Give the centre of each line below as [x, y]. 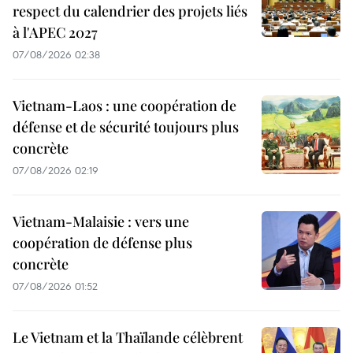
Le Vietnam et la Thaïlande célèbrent [128, 338]
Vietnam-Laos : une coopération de [124, 106]
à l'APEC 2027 [55, 33]
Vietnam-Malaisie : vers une [101, 222]
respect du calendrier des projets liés [130, 11]
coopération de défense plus [102, 243]
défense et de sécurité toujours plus [126, 127]
